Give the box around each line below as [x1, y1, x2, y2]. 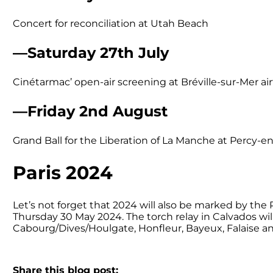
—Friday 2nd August [12, 102, 168, 120]
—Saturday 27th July [12, 43, 169, 62]
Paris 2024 [12, 161, 113, 184]
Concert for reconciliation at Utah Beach [12, 17, 208, 29]
